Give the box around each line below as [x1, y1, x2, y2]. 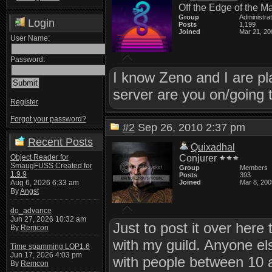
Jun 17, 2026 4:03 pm [10, 251, 82, 260]
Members [240, 164, 268, 171]
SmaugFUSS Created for [10, 161, 92, 170]
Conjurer [179, 153, 217, 163]
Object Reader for [10, 153, 69, 161]
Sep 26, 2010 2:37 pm [135, 121, 255, 134]
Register [10, 98, 38, 106]
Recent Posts [27, 136, 93, 148]
